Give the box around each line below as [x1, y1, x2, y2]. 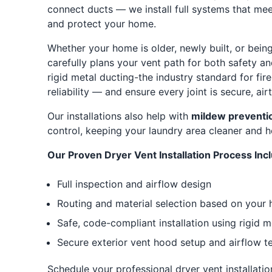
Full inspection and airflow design [56, 178, 211, 190]
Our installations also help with [47, 110, 191, 122]
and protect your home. [47, 18, 156, 30]
